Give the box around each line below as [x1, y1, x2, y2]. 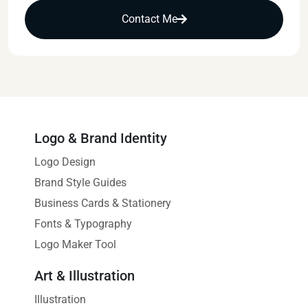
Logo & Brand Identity [34, 129, 167, 146]
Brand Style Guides [34, 175, 126, 189]
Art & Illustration [34, 267, 135, 284]
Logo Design [34, 155, 96, 168]
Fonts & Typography [34, 217, 132, 230]
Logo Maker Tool [34, 237, 116, 251]
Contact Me [121, 12, 177, 25]
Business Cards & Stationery [34, 196, 171, 210]
